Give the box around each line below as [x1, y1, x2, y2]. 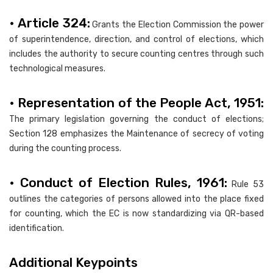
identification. [9, 222, 66, 233]
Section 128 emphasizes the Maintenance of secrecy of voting [9, 128, 264, 139]
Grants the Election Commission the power [90, 19, 264, 30]
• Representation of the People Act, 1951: [9, 94, 264, 110]
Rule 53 [227, 179, 264, 190]
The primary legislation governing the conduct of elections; [9, 113, 264, 124]
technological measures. [9, 63, 107, 74]
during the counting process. [9, 143, 123, 154]
